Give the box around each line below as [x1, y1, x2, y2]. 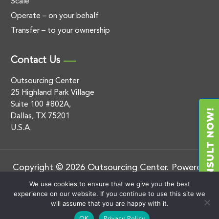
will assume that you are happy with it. [50, 199, 169, 207]
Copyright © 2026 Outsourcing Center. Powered [12, 163, 207, 172]
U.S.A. [11, 124, 32, 132]
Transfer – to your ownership [11, 27, 110, 35]
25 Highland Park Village [11, 89, 95, 97]
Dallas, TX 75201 [11, 112, 70, 120]
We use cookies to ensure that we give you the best [29, 180, 190, 188]
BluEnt [77, 176, 100, 184]
